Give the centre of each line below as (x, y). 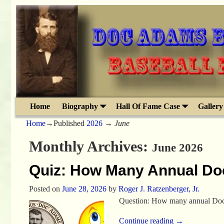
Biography (80, 106)
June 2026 (177, 147)
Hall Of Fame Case (148, 106)
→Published (66, 123)
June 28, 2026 (84, 188)
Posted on (45, 188)
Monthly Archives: (90, 146)
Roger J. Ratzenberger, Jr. (159, 188)
